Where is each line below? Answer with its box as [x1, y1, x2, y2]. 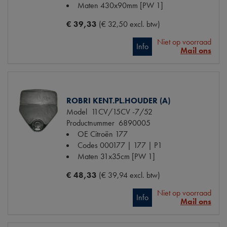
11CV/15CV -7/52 [87, 106, 153, 117]
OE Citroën [78, 128, 113, 139]
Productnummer [66, 117, 115, 128]
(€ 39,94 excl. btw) [99, 169, 160, 180]
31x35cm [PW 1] [100, 150, 155, 162]
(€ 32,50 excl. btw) [99, 18, 160, 29]
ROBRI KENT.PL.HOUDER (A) [66, 95, 170, 106]
